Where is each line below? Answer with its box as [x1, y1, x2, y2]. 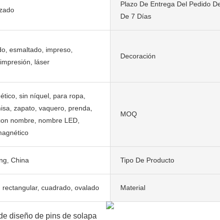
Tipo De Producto [120, 156, 174, 164]
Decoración [120, 52, 156, 60]
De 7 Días [120, 12, 151, 20]
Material [120, 183, 145, 192]
